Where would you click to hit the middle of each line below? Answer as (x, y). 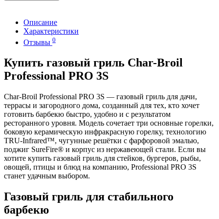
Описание (40, 22)
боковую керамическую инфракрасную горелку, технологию (105, 132)
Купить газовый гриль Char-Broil (93, 63)
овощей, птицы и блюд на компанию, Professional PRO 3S (100, 167)
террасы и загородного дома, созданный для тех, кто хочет (102, 106)
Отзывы (38, 42)
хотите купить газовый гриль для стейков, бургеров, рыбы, (102, 158)
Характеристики (51, 31)
